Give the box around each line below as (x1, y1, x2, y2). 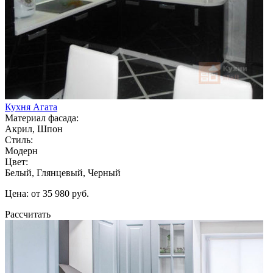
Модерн (5, 145, 38, 156)
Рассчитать (5, 208, 51, 219)
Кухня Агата (5, 101, 57, 112)
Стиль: (5, 134, 33, 145)
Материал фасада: (5, 112, 79, 123)
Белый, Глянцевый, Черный (5, 167, 121, 178)
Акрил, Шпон (5, 123, 63, 134)
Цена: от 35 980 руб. (5, 188, 89, 199)
